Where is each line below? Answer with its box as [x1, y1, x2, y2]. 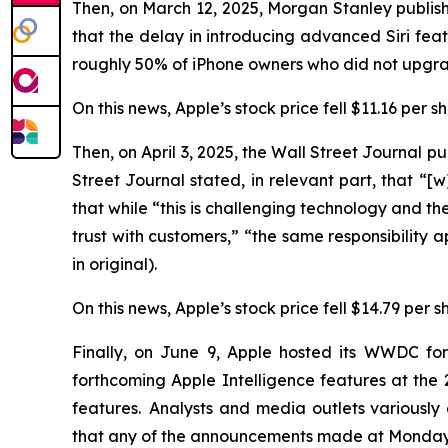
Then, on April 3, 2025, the [72, 142, 271, 162]
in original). [72, 254, 161, 274]
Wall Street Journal [271, 142, 423, 162]
